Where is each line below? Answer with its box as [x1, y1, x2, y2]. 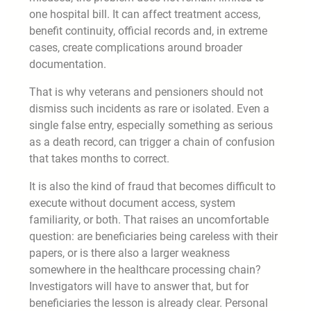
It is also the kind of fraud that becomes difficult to [29, 179, 276, 193]
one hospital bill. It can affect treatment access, [29, 7, 260, 21]
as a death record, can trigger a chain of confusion [29, 135, 275, 149]
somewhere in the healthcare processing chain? [29, 262, 261, 276]
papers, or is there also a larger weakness [29, 246, 230, 260]
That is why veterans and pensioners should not [29, 85, 263, 99]
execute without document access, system [29, 196, 235, 210]
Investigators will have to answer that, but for [29, 279, 249, 293]
